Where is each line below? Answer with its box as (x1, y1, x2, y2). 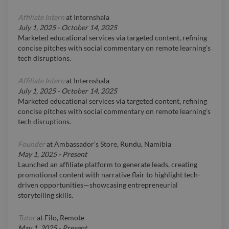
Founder (18, 140, 45, 149)
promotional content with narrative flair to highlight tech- (18, 170, 200, 179)
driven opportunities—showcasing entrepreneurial (18, 180, 178, 190)
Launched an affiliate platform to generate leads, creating (18, 160, 197, 169)
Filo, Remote (44, 213, 84, 222)
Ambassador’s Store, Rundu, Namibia (54, 140, 171, 149)
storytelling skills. (18, 191, 73, 200)
